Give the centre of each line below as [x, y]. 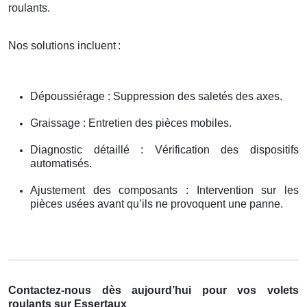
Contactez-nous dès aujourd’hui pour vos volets [153, 290]
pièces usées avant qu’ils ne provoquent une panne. [157, 204]
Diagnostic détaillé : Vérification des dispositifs [164, 149]
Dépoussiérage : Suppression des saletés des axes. [156, 96]
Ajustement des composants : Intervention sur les [164, 190]
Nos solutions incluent [62, 45]
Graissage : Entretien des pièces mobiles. [131, 123]
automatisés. [61, 163]
